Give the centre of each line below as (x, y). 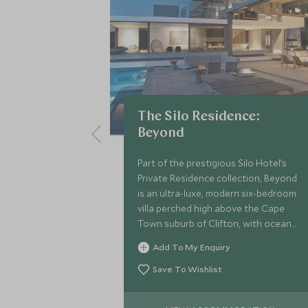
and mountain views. (181, 239)
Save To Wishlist (187, 269)
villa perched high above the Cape (211, 208)
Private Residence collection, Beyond (217, 178)
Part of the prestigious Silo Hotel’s (212, 163)
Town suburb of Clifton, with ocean (214, 223)
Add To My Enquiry (191, 247)
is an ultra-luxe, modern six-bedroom (217, 193)
